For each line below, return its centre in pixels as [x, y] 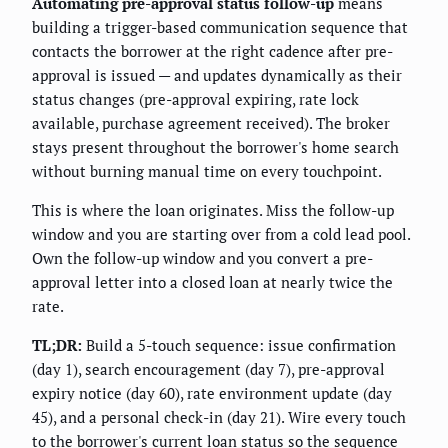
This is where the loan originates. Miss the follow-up [213, 210]
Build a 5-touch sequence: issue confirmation [239, 345]
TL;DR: [57, 345]
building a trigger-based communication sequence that [220, 27]
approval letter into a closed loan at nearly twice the [212, 282]
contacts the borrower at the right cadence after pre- [212, 51]
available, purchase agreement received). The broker [211, 123]
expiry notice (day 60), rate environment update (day [212, 393]
